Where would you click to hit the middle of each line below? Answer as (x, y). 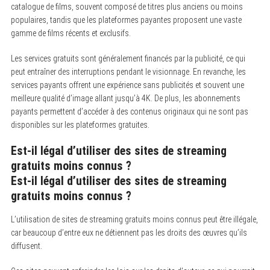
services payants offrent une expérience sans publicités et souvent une (127, 85)
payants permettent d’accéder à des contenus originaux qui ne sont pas (129, 111)
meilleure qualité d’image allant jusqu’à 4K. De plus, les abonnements (125, 98)
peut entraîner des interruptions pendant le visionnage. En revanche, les (128, 71)
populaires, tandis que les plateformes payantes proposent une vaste (126, 20)
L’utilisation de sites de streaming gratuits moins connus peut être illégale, (134, 219)
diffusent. (26, 246)
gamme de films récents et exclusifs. (71, 33)
